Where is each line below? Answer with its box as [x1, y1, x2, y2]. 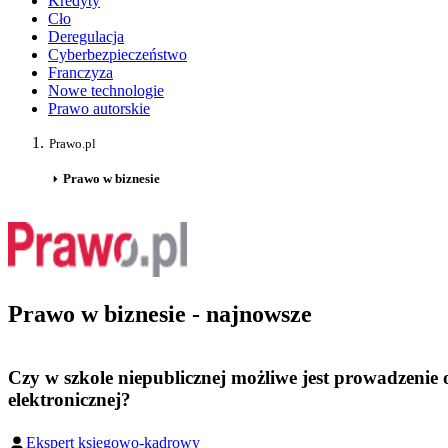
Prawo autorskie [48, 100, 150, 118]
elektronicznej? [8, 388, 131, 410]
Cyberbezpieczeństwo [48, 46, 187, 64]
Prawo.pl [49, 136, 96, 152]
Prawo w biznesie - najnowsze [8, 301, 312, 328]
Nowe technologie [48, 82, 164, 100]
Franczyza [48, 64, 113, 82]
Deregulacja [48, 28, 124, 46]
